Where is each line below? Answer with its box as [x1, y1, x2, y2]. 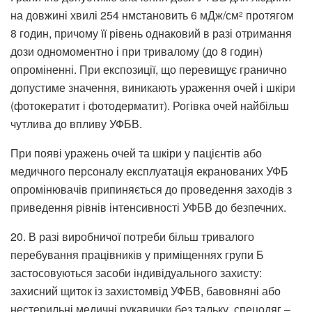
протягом [243, 6, 294, 23]
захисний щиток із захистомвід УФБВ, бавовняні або [10, 282, 281, 299]
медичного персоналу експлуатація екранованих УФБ [10, 162, 288, 179]
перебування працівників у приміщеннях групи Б [10, 246, 264, 263]
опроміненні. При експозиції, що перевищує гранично [10, 61, 287, 77]
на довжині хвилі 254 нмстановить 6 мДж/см [10, 6, 239, 23]
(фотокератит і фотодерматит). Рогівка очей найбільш [10, 97, 289, 114]
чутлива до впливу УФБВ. [10, 115, 142, 132]
